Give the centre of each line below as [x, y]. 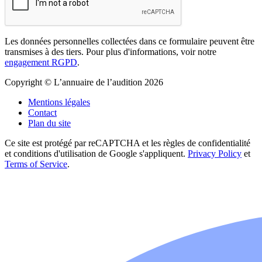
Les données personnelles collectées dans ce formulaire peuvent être [130, 41]
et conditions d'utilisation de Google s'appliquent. [96, 153]
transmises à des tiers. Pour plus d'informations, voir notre [111, 51]
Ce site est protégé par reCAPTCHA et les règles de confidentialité [127, 143]
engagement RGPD [41, 62]
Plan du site [49, 123]
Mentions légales [59, 102]
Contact [42, 112]
